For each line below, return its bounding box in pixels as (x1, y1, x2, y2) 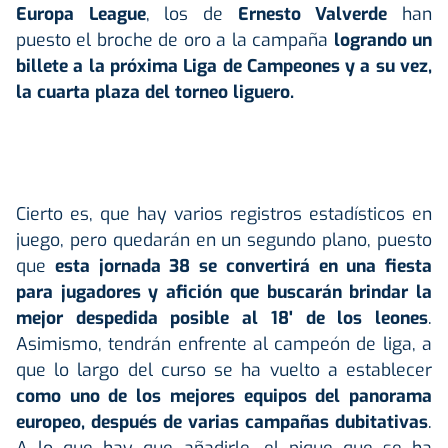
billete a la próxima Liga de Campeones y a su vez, (16, 54, 432, 78)
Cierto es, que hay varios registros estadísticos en (16, 202, 432, 226)
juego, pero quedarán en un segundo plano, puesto (16, 228, 432, 252)
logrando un (333, 28, 433, 52)
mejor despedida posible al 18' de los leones (16, 306, 428, 330)
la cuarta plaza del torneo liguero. (16, 80, 299, 104)
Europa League (16, 2, 146, 26)
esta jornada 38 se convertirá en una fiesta (54, 254, 432, 278)
